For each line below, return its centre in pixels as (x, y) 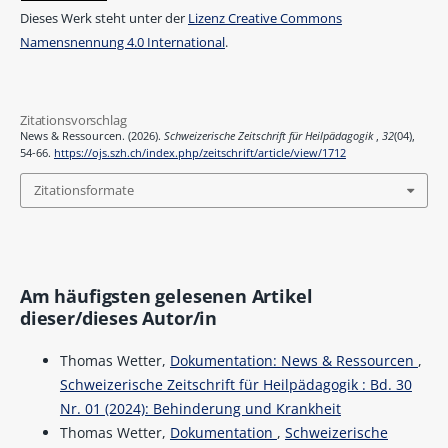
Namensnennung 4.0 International (122, 41)
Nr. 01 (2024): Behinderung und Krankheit (200, 409)
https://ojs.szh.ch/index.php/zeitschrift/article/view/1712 (199, 153)
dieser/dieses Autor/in (118, 318)
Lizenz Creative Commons (264, 17)
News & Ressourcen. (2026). (91, 136)
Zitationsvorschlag (73, 120)
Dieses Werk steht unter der (103, 17)
